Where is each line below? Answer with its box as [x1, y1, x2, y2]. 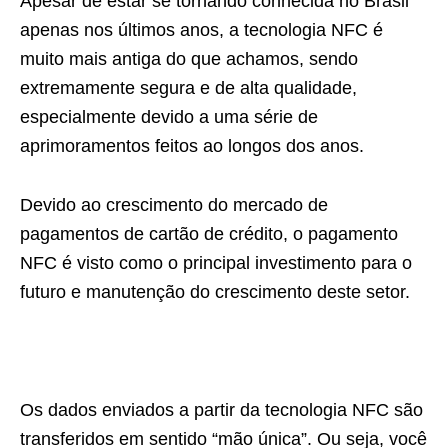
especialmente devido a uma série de [20, 107, 318, 127]
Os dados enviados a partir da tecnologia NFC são [20, 400, 423, 420]
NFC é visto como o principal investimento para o [20, 253, 412, 273]
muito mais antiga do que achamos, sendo [20, 49, 358, 69]
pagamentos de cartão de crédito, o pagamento [20, 224, 398, 244]
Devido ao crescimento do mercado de [20, 195, 328, 215]
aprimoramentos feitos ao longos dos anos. [20, 136, 364, 156]
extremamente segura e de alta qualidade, [20, 78, 357, 98]
